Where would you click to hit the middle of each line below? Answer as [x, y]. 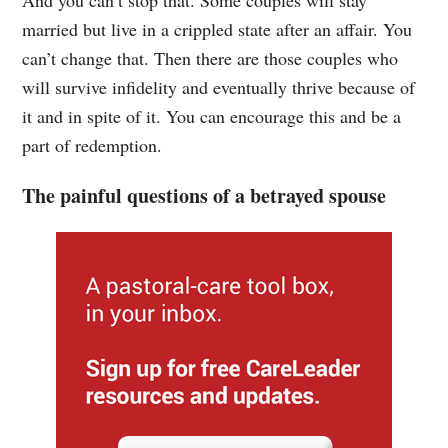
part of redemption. [92, 144]
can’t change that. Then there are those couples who [210, 57]
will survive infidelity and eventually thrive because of [219, 86]
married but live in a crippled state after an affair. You [217, 28]
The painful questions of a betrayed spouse [204, 195]
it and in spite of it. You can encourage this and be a [212, 115]
